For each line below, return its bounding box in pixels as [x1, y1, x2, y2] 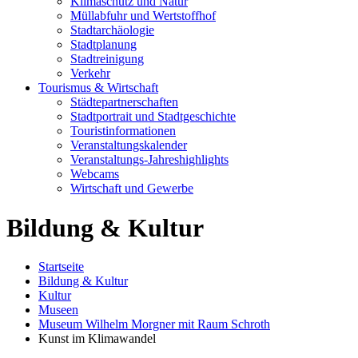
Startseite [38, 260, 84, 274]
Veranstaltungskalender [70, 138, 187, 153]
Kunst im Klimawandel [38, 332, 156, 346]
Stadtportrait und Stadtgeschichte [70, 109, 236, 124]
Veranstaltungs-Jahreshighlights [70, 153, 229, 167]
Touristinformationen [70, 124, 176, 138]
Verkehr [70, 66, 110, 81]
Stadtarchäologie [70, 23, 154, 38]
